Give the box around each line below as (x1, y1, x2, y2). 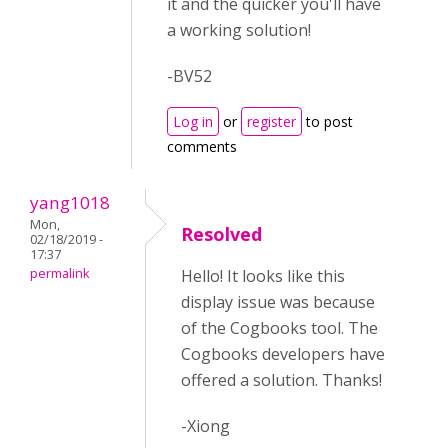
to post (302, 112, 353, 131)
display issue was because (181, 291, 375, 313)
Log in (173, 112, 213, 131)
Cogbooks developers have (181, 343, 385, 365)
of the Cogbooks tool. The (181, 317, 378, 339)
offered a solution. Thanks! (181, 369, 382, 391)
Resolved (181, 222, 262, 246)
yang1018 (30, 191, 110, 214)
